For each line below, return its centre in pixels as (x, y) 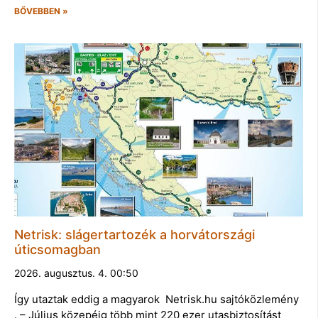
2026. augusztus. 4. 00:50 (76, 273)
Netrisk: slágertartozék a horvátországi (135, 234)
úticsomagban (57, 249)
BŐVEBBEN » (41, 11)
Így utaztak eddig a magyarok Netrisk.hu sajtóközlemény (157, 299)
